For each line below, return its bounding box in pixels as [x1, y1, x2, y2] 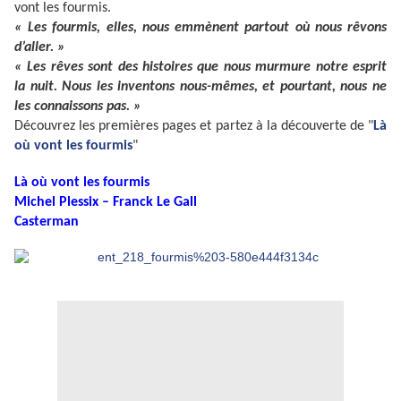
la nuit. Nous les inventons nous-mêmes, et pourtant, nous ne [14, 80, 387, 95]
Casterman [14, 215, 79, 230]
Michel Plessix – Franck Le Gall [14, 195, 197, 210]
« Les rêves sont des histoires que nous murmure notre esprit [14, 60, 387, 75]
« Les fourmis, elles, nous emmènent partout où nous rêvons [14, 21, 387, 36]
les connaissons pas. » [14, 99, 141, 115]
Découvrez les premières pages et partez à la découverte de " [14, 119, 373, 134]
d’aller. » [14, 40, 65, 55]
